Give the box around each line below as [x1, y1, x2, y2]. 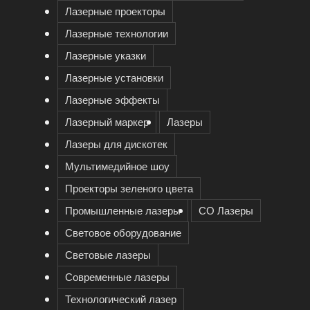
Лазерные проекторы [64, 3, 165, 19]
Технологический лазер [64, 291, 176, 307]
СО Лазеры [198, 203, 253, 218]
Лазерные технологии [64, 26, 168, 41]
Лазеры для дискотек [64, 136, 167, 152]
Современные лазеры [64, 269, 170, 284]
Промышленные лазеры [64, 203, 181, 218]
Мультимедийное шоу [64, 158, 170, 174]
